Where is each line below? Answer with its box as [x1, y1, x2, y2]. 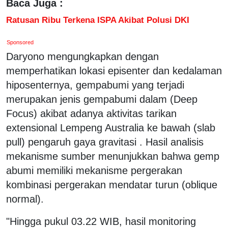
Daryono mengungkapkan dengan [6, 50, 159, 62]
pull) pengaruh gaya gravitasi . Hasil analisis [6, 136, 204, 148]
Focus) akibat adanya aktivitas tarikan [6, 107, 177, 119]
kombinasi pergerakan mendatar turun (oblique [6, 179, 217, 190]
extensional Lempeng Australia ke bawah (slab [6, 122, 215, 133]
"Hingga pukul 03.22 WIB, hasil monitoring [6, 215, 196, 227]
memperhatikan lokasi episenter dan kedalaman [6, 65, 222, 76]
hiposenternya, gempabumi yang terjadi [6, 79, 184, 91]
